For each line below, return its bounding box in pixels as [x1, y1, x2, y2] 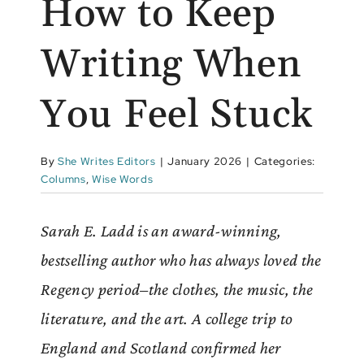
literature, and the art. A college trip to [41, 308, 293, 328]
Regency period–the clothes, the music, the [41, 279, 314, 299]
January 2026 [167, 154, 243, 168]
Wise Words [91, 171, 154, 186]
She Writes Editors [57, 154, 156, 168]
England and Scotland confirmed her [41, 337, 281, 357]
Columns [41, 171, 86, 186]
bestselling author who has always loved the [41, 249, 322, 270]
